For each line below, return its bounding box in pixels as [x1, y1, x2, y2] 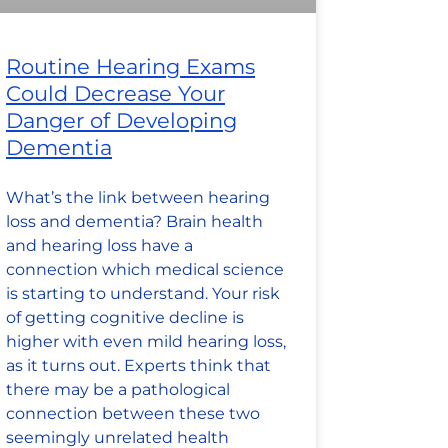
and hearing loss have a [6, 236, 193, 256]
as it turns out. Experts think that [6, 356, 271, 376]
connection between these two [6, 404, 260, 424]
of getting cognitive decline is [6, 308, 244, 328]
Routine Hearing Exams [6, 54, 255, 80]
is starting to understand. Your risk [6, 284, 280, 304]
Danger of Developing [6, 108, 237, 134]
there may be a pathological [6, 380, 230, 400]
